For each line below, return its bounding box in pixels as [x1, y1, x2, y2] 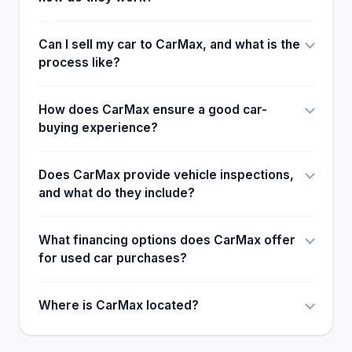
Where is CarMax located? [38, 298, 199, 313]
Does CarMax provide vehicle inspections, [38, 167, 294, 182]
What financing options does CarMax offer [38, 233, 295, 247]
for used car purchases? [38, 251, 187, 266]
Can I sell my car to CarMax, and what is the [38, 37, 300, 52]
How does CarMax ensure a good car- [38, 102, 267, 117]
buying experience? [38, 120, 158, 135]
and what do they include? [38, 185, 195, 200]
